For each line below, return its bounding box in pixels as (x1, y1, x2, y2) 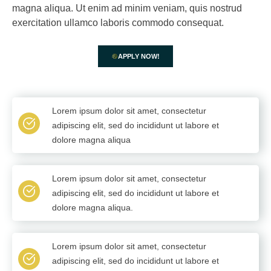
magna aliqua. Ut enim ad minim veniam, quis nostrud (12, 3, 242, 14)
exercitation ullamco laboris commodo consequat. (12, 18, 224, 28)
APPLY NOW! (118, 52, 160, 60)
